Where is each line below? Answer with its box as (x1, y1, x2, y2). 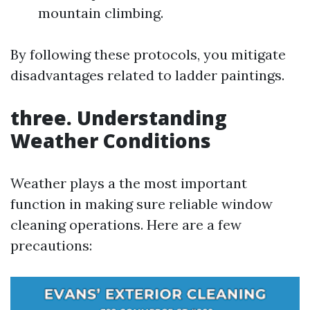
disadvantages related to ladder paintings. (10, 66, 284, 84)
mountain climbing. (38, 4, 163, 21)
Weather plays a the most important (10, 174, 247, 192)
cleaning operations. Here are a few (10, 216, 241, 233)
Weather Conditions (10, 127, 211, 154)
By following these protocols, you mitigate (10, 46, 286, 63)
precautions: (10, 237, 92, 254)
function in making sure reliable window (10, 195, 273, 212)
